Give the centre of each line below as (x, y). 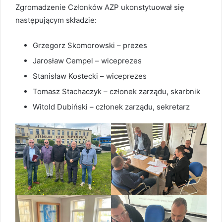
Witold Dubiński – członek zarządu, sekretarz (111, 107)
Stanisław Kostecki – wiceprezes (90, 76)
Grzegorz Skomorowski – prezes (90, 46)
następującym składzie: (57, 20)
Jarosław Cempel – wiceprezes (88, 61)
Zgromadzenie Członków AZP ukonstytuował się (100, 7)
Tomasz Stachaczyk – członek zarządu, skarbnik (116, 92)
